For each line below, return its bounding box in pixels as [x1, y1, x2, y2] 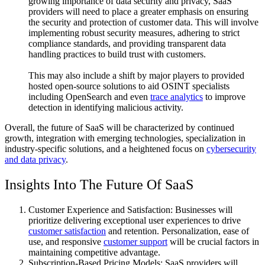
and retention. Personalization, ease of [106, 225, 249, 236]
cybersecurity [206, 144, 256, 154]
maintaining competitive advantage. [28, 247, 160, 257]
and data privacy [5, 154, 66, 165]
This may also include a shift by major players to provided [28, 70, 244, 81]
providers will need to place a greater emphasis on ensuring [28, 7, 248, 17]
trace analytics [150, 92, 203, 102]
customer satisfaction [28, 225, 106, 236]
